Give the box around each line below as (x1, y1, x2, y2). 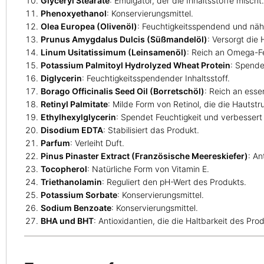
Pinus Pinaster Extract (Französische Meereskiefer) (41, 151, 248, 161)
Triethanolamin (41, 177, 102, 187)
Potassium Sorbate (41, 190, 117, 200)
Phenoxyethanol (41, 8, 107, 19)
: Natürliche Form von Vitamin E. (87, 164, 209, 174)
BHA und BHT (41, 216, 94, 226)
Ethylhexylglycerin (41, 112, 116, 123)
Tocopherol (41, 164, 87, 174)
